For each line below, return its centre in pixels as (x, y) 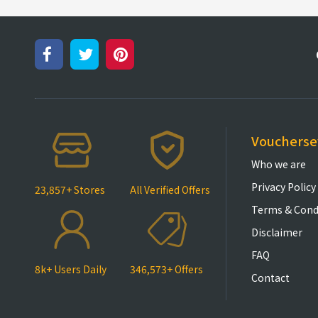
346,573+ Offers (167, 269)
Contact (270, 278)
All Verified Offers (170, 190)
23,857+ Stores (70, 190)
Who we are (278, 164)
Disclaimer (276, 232)
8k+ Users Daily (70, 269)
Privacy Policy (283, 187)
